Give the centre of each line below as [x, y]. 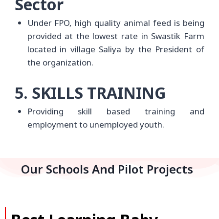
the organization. [60, 62]
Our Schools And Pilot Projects [107, 169]
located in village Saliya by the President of [116, 49]
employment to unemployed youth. [96, 125]
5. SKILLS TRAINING [90, 93]
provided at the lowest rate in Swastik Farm [116, 36]
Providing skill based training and [116, 111]
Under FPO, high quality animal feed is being [116, 22]
